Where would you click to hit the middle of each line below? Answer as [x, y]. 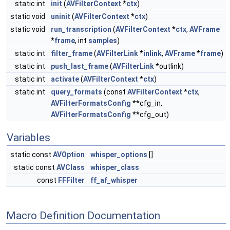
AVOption [69, 155]
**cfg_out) [150, 114]
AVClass [71, 167]
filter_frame [72, 53]
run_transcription [81, 29]
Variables [28, 138]
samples [103, 41]
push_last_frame [80, 66]
